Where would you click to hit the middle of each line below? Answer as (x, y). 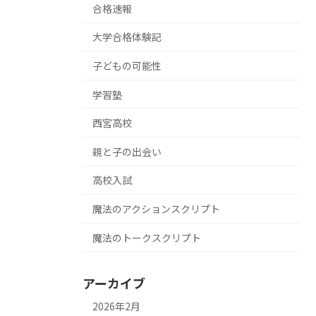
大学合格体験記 (127, 37)
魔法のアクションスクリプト (156, 208)
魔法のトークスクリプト (147, 237)
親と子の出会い (127, 151)
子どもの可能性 (127, 66)
